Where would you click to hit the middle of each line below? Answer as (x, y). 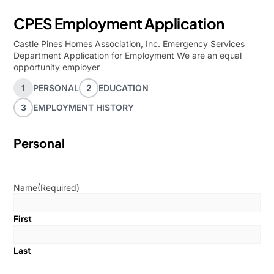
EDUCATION (124, 88)
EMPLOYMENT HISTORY (84, 107)
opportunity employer (57, 67)
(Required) (59, 187)
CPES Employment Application (119, 23)
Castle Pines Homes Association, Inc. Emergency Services (129, 44)
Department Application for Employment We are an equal (128, 55)
